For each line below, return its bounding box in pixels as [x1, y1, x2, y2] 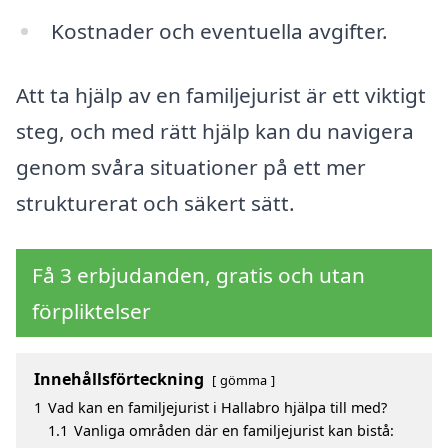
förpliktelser [32, 296, 151, 325]
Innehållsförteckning [34, 367, 204, 390]
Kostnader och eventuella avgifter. [50, 17, 388, 46]
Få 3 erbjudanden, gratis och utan [32, 260, 365, 289]
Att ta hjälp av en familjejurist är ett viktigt [16, 81, 426, 110]
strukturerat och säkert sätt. [16, 189, 295, 218]
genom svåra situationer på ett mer [16, 153, 366, 182]
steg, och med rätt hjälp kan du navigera [16, 117, 414, 146]
